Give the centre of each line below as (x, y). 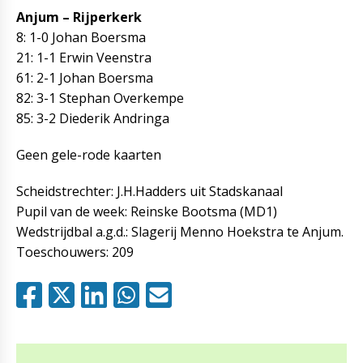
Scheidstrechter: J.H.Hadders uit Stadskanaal (149, 191)
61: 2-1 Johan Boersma (85, 78)
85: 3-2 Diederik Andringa (93, 118)
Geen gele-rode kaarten (89, 155)
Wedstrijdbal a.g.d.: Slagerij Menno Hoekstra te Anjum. (180, 232)
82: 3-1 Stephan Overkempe (100, 98)
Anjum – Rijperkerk (79, 17)
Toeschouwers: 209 (75, 252)
